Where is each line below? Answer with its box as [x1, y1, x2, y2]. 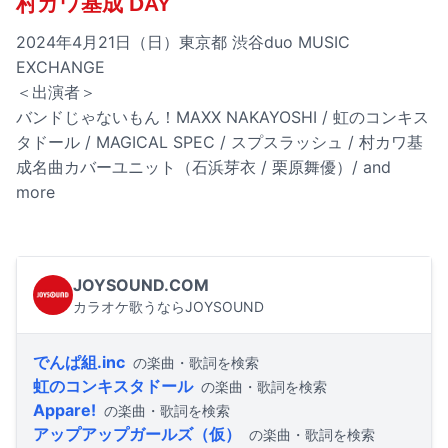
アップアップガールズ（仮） [33, 424, 241, 445]
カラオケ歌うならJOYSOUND [73, 298, 264, 316]
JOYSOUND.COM [73, 275, 209, 296]
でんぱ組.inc [33, 352, 125, 373]
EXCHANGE [16, 56, 105, 77]
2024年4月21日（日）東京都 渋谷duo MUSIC [16, 31, 350, 52]
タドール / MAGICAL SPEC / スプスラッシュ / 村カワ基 [16, 131, 423, 152]
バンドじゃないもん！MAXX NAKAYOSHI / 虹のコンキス [16, 106, 429, 127]
